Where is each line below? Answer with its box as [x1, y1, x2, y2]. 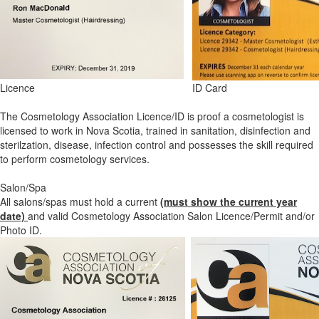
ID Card [192, 80, 227, 95]
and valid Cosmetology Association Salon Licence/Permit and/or [28, 209, 315, 223]
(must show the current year [160, 194, 297, 209]
